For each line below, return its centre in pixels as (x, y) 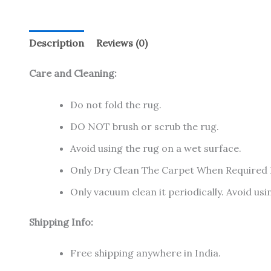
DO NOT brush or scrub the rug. (145, 126)
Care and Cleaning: (73, 73)
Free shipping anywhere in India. (145, 253)
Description (57, 43)
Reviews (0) (122, 43)
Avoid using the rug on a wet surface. (156, 148)
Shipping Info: (61, 222)
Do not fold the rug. (116, 104)
